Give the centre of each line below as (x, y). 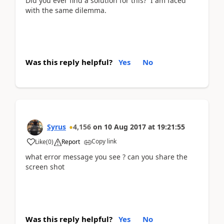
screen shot (45, 167)
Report (71, 142)
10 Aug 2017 (125, 127)
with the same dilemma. (66, 10)
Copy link (104, 141)
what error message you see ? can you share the (106, 157)
